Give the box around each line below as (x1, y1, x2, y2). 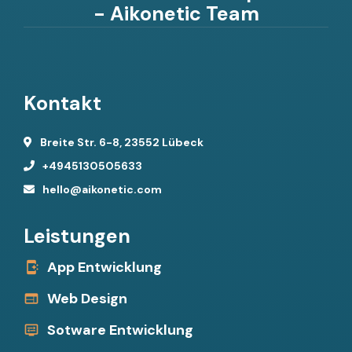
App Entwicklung (47, 258, 162, 277)
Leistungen (24, 223, 130, 250)
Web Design (47, 289, 127, 309)
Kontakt (24, 90, 101, 117)
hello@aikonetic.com (42, 182, 162, 197)
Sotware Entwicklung (47, 321, 193, 340)
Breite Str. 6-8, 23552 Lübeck (40, 135, 203, 150)
